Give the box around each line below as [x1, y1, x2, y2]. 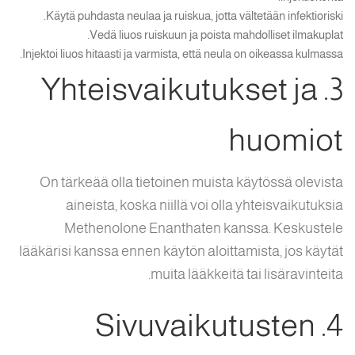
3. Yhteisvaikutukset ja [41, 71, 318, 106]
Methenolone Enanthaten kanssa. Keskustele [64, 220, 343, 236]
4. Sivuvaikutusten [95, 307, 315, 342]
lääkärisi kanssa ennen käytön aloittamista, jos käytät [19, 243, 343, 259]
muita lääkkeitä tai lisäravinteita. [151, 266, 343, 282]
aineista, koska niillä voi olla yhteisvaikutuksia [66, 197, 343, 213]
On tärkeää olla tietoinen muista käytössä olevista [40, 174, 343, 190]
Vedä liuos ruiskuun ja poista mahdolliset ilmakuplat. [90, 28, 343, 41]
